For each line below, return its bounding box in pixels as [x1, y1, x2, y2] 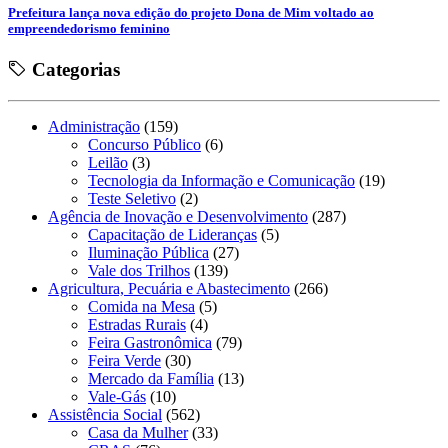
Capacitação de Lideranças [88, 225, 257, 243]
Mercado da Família [88, 369, 214, 387]
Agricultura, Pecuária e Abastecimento [48, 279, 290, 297]
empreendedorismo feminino [8, 20, 170, 36]
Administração [48, 117, 140, 135]
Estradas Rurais [88, 315, 186, 333]
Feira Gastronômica [88, 333, 212, 351]
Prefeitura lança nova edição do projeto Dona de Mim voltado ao [8, 4, 374, 20]
